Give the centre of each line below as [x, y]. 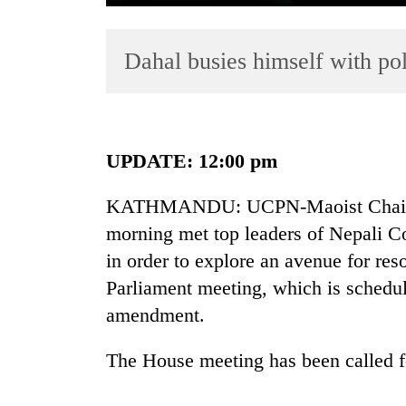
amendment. [155, 315]
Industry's [54, 333]
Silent [38, 237]
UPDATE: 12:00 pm [192, 161]
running [46, 390]
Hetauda [48, 295]
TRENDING [56, 189]
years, [39, 275]
